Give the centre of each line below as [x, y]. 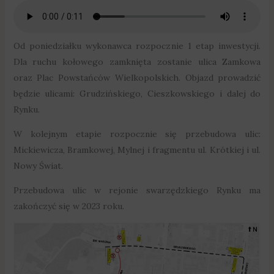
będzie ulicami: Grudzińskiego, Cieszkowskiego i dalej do [137, 93]
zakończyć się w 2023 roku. [68, 206]
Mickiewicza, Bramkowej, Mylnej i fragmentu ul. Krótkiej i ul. [137, 150]
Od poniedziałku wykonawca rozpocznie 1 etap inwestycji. [137, 46]
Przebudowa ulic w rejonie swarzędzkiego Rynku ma [137, 190]
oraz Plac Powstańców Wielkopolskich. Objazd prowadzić [137, 77]
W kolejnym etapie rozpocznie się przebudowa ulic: [137, 134]
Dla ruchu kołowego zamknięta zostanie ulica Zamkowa [137, 61]
